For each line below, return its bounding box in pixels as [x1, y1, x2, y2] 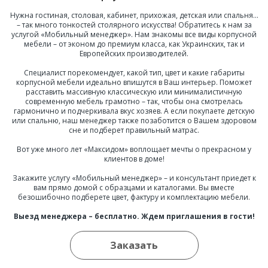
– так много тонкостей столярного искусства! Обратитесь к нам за [16, 20, 252, 30]
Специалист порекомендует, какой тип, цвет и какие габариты [23, 68, 245, 78]
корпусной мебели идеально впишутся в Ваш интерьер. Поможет [16, 77, 252, 87]
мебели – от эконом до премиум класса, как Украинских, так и [23, 39, 245, 49]
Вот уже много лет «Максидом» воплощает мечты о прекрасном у [17, 144, 251, 154]
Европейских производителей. [80, 48, 188, 59]
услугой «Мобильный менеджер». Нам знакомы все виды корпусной [11, 29, 257, 39]
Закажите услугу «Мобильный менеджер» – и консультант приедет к [12, 173, 256, 183]
